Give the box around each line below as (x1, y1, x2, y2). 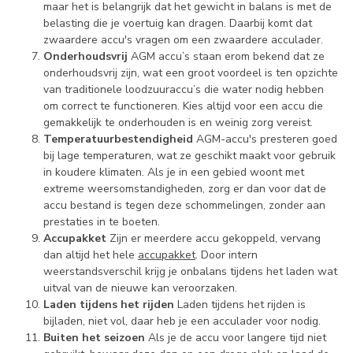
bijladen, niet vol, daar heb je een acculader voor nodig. (43, 314, 321, 329)
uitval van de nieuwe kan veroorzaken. (43, 281, 237, 296)
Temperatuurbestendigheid (43, 132, 193, 147)
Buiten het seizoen (43, 330, 145, 346)
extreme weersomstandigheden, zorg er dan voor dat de (43, 181, 326, 197)
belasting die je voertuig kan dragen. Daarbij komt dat (43, 16, 312, 32)
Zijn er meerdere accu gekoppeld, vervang (106, 231, 321, 247)
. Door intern (195, 247, 258, 263)
